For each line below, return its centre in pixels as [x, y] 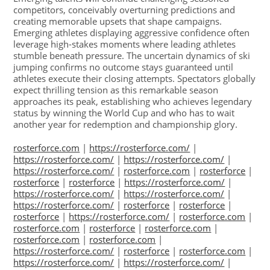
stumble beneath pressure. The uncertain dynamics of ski [132, 56]
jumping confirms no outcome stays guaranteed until [124, 67]
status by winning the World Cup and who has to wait [124, 113]
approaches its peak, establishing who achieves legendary [133, 102]
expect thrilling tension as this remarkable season [116, 90]
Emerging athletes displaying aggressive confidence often [132, 33]
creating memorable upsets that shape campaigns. [118, 21]
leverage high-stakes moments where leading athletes [125, 44]
